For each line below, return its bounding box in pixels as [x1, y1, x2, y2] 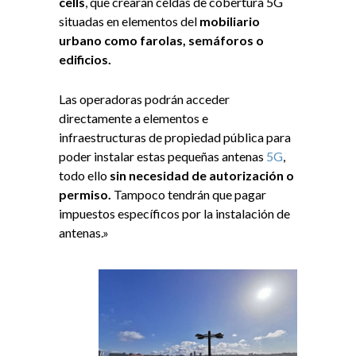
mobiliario [199, 14, 260, 29]
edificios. [59, 52, 111, 68]
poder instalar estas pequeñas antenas [59, 149, 264, 164]
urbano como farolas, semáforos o [59, 33, 264, 48]
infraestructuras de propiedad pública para [59, 130, 291, 145]
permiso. [59, 187, 111, 203]
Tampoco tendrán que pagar [111, 187, 266, 203]
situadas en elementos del [59, 14, 199, 29]
